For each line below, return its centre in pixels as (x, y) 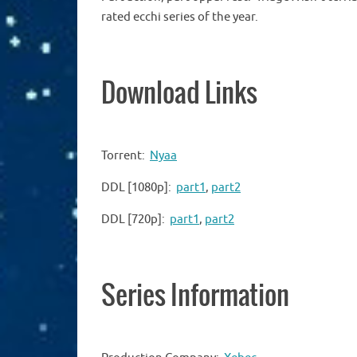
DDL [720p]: (135, 219)
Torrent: (126, 155)
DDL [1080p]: (139, 187)
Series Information (195, 296)
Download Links (179, 94)
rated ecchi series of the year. (180, 17)
